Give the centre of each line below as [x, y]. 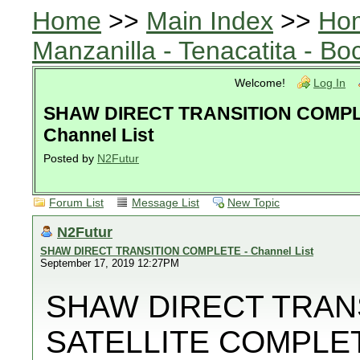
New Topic [254, 203]
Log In [329, 83]
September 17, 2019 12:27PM [110, 263]
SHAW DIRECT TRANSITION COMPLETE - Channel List [177, 251]
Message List [166, 203]
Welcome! [260, 83]
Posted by [70, 159]
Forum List [76, 203]
